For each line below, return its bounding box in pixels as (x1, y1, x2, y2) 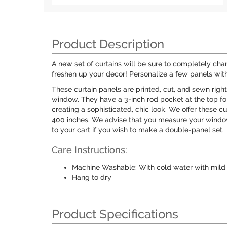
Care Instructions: (52, 144, 127, 155)
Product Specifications (52, 207, 178, 221)
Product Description (52, 36, 164, 51)
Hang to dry (72, 173, 111, 181)
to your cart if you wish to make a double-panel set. (52, 126, 224, 134)
